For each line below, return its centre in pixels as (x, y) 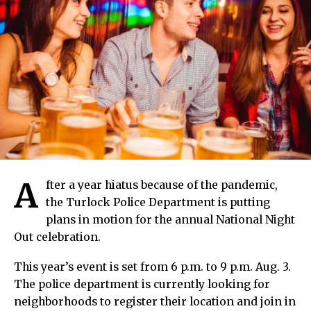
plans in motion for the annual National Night (170, 220)
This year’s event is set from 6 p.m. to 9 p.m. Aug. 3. (152, 267)
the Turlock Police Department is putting (158, 203)
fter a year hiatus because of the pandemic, (162, 185)
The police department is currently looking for (142, 285)
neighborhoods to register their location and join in (155, 302)
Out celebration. (57, 237)
